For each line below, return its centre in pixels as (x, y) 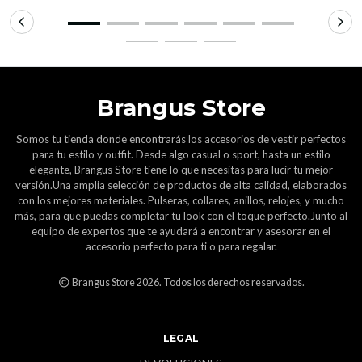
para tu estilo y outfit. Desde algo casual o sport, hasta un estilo (181, 155)
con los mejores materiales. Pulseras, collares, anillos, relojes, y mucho (181, 201)
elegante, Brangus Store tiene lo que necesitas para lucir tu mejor (181, 170)
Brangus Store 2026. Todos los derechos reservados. (187, 283)
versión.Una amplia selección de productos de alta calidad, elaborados (181, 185)
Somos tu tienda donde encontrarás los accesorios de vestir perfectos (181, 139)
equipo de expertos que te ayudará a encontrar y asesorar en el (181, 232)
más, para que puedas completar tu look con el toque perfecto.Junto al (181, 216)
